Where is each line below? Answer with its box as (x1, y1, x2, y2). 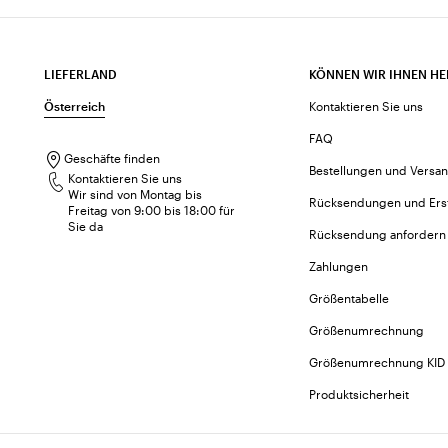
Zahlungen (309, 259, 369, 273)
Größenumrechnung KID (309, 355, 446, 369)
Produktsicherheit (309, 387, 410, 401)
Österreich (44, 99, 105, 113)
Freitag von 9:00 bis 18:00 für (68, 203, 235, 217)
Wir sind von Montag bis (68, 187, 202, 201)
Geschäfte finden (64, 151, 160, 165)
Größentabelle (309, 291, 390, 305)
